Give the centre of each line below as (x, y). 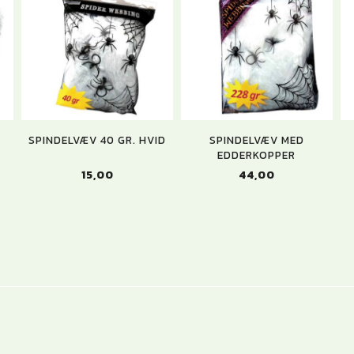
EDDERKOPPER (257, 154)
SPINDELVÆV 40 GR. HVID (98, 139)
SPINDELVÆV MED (256, 139)
